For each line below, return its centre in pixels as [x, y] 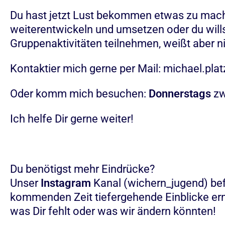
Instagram [66, 183]
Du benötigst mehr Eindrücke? [82, 169]
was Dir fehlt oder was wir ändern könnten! [113, 211]
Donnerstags [181, 94]
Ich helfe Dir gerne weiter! [72, 119]
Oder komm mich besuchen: [79, 94]
